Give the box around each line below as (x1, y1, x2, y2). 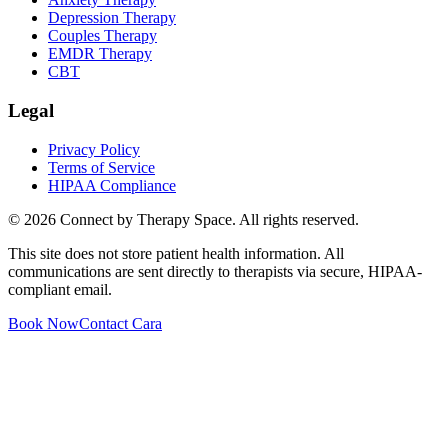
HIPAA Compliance (48, 176, 176, 194)
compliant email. (8, 280, 112, 298)
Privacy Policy (48, 140, 140, 158)
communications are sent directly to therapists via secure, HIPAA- (8, 262, 422, 280)
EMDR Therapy (48, 45, 152, 63)
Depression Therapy (48, 9, 176, 27)
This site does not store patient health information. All (8, 244, 344, 262)
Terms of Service (48, 158, 155, 176)
